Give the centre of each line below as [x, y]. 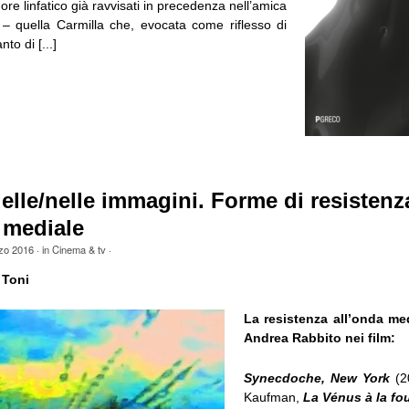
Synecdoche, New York [316, 378]
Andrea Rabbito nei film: [319, 338]
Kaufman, [271, 397]
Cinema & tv [79, 249]
